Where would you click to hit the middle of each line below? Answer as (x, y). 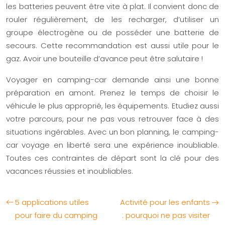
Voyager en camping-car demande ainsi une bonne (113, 79)
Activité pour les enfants (165, 202)
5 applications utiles (52, 202)
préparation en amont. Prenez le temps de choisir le (113, 92)
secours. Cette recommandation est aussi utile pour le (113, 45)
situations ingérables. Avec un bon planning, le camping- (113, 132)
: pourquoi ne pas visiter (166, 215)
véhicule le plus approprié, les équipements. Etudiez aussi (113, 105)
